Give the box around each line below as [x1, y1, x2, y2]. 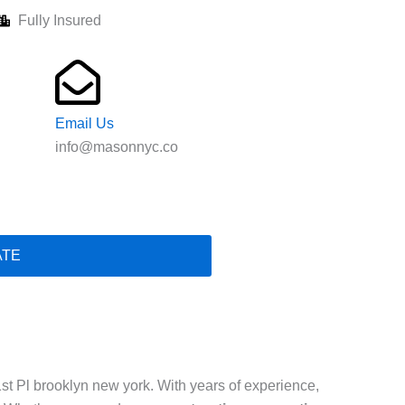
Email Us [54, 116, 114, 131]
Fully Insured [18, 13, 101, 28]
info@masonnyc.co [54, 139, 178, 155]
